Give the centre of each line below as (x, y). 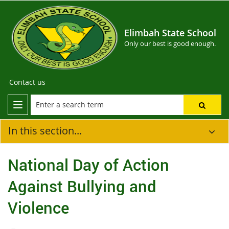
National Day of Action (88, 164)
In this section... (45, 131)
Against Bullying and (82, 186)
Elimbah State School (170, 33)
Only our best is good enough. (170, 43)
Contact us (27, 82)
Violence (38, 207)
